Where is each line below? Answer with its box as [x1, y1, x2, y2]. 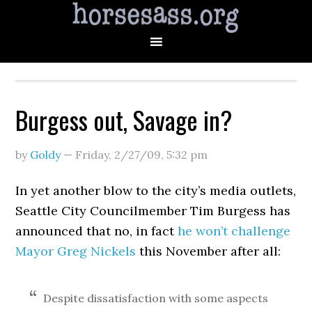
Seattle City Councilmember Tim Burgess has [15, 203, 291, 219]
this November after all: [136, 243, 281, 259]
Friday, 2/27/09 [75, 148, 162, 162]
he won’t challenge [178, 223, 291, 239]
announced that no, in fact [15, 223, 178, 239]
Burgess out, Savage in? [15, 101, 233, 138]
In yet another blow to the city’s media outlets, [15, 182, 297, 198]
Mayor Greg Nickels [15, 243, 136, 259]
